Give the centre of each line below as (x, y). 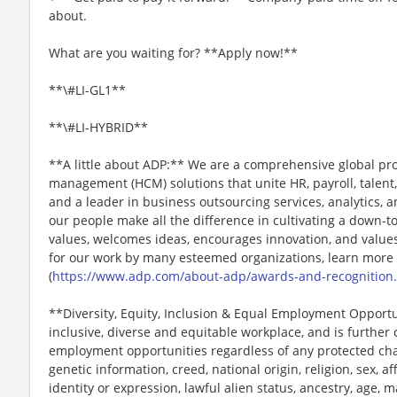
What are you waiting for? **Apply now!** (173, 52)
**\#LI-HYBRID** (98, 127)
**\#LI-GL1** (87, 90)
